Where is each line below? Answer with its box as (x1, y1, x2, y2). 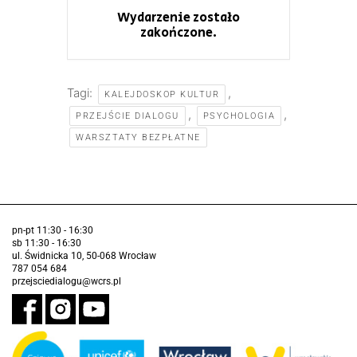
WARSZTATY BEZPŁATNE (76, 131, 201, 143)
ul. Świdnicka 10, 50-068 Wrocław (12, 249, 156, 261)
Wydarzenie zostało (117, 8, 240, 27)
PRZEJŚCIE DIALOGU (76, 110, 179, 121)
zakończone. (140, 23, 217, 42)
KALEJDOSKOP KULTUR (104, 88, 219, 100)
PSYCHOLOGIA (202, 110, 275, 121)
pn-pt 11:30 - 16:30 (12, 224, 93, 236)
